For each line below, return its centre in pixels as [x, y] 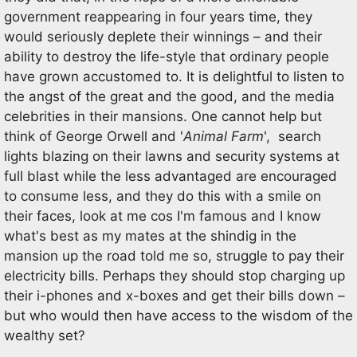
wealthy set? [45, 335]
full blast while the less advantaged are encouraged [171, 176]
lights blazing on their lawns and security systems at [172, 156]
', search [292, 136]
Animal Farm [224, 136]
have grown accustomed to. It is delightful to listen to [174, 76]
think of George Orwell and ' [94, 136]
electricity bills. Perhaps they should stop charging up [175, 276]
